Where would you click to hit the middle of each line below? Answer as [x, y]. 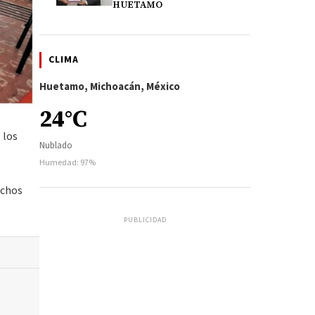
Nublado [56, 146]
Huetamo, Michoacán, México [110, 87]
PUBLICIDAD [145, 220]
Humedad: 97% [67, 163]
